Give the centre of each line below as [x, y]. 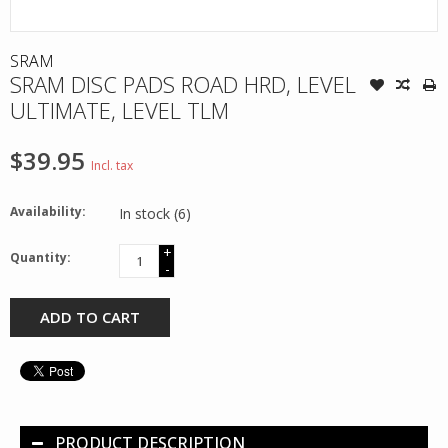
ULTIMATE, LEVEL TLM [119, 109]
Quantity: [40, 257]
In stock [146, 213]
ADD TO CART [90, 316]
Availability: [48, 211]
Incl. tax [112, 165]
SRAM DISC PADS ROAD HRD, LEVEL [183, 83]
